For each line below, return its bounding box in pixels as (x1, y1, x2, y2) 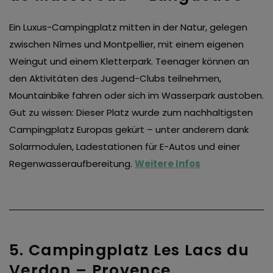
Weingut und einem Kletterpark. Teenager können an (9, 55, 249, 68)
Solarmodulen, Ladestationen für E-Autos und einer (9, 140, 240, 154)
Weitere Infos (135, 157, 200, 171)
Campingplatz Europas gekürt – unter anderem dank (9, 123, 249, 136)
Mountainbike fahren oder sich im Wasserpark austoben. (9, 89, 264, 102)
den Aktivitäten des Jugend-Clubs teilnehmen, (9, 72, 221, 85)
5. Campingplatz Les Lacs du (9, 239, 250, 261)
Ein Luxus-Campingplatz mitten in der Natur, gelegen (9, 21, 247, 34)
